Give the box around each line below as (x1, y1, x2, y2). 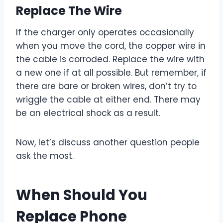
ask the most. (16, 150, 76, 162)
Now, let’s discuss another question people (16, 136, 200, 149)
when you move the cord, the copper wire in (16, 40, 206, 52)
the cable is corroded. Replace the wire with (16, 53, 205, 66)
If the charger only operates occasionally (16, 26, 194, 39)
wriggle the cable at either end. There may (16, 94, 201, 106)
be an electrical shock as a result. (16, 107, 160, 119)
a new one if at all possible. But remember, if (16, 67, 207, 79)
